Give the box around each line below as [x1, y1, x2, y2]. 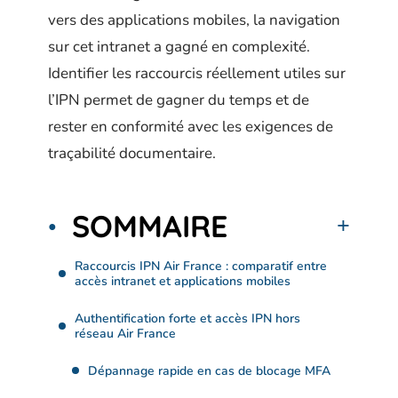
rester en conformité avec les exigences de [48, 116, 333, 137]
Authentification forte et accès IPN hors [75, 309, 300, 327]
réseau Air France [75, 324, 176, 342]
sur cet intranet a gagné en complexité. [48, 36, 310, 57]
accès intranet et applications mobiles [75, 272, 291, 290]
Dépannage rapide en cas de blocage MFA [88, 362, 330, 379]
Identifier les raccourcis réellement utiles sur [48, 63, 346, 84]
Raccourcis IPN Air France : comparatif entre [75, 257, 327, 275]
